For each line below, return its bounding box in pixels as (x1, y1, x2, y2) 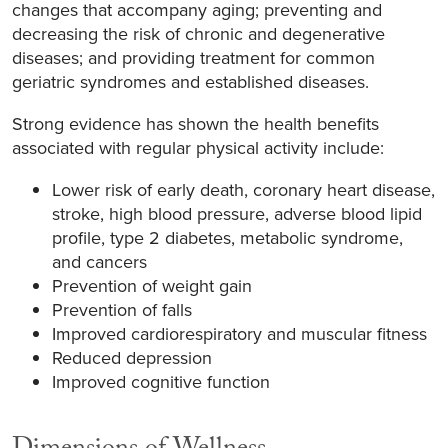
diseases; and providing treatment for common (12, 44, 375, 70)
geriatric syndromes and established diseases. (12, 68, 369, 94)
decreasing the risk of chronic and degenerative (12, 20, 385, 46)
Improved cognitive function (52, 368, 270, 394)
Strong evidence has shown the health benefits (12, 110, 379, 136)
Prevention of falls (52, 296, 192, 322)
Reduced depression (52, 344, 212, 370)
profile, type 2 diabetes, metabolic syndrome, (52, 224, 403, 250)
